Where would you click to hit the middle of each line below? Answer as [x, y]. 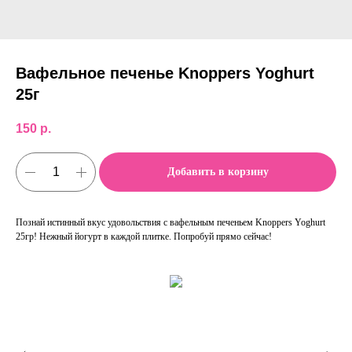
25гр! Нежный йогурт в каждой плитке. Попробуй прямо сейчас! [144, 237]
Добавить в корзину [218, 172]
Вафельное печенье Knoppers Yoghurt [165, 73]
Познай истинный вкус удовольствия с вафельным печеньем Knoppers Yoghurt [170, 223]
